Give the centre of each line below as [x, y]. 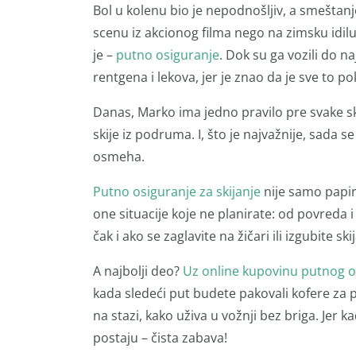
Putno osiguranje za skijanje [177, 191]
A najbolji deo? [138, 271]
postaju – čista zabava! [160, 337]
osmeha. [119, 156]
